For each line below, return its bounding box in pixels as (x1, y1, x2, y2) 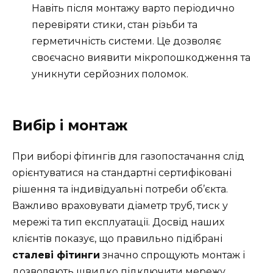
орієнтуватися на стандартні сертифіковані (12, 166, 232, 179)
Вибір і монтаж (12, 116, 128, 134)
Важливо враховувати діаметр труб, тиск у (12, 199, 228, 211)
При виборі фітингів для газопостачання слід (12, 150, 244, 162)
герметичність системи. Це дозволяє (32, 35, 221, 48)
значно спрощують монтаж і (100, 249, 245, 261)
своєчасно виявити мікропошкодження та (32, 52, 250, 64)
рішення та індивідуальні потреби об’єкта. (12, 183, 228, 195)
